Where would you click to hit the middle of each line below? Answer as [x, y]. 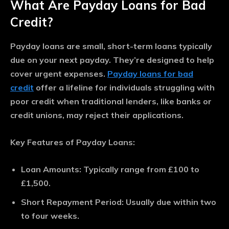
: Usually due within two [169, 202]
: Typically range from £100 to [139, 169]
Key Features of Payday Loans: [73, 142]
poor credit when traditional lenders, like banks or [111, 101]
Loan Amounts [50, 169]
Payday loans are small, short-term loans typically [111, 46]
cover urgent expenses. [59, 74]
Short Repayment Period [71, 202]
